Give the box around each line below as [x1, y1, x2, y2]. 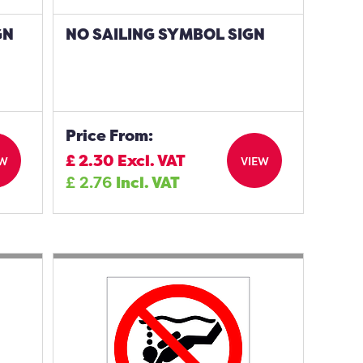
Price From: [66, 125, 154, 146]
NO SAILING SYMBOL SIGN [66, 23, 266, 45]
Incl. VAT [116, 172, 181, 193]
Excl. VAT [117, 150, 186, 171]
